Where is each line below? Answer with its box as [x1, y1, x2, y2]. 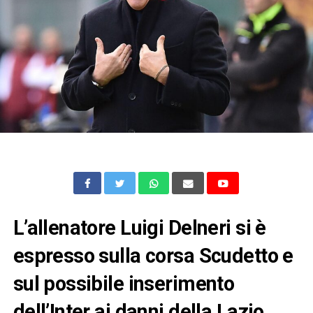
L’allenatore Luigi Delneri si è [13, 215, 266, 240]
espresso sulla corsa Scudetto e [13, 243, 293, 268]
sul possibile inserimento [13, 271, 235, 296]
